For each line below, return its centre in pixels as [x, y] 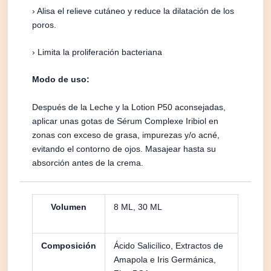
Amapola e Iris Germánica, [165, 259]
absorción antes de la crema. [88, 162]
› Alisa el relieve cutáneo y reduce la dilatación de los [133, 11]
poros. [44, 24]
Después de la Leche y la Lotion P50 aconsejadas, [129, 107]
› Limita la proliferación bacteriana [97, 52]
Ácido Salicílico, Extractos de [169, 245]
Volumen [69, 207]
